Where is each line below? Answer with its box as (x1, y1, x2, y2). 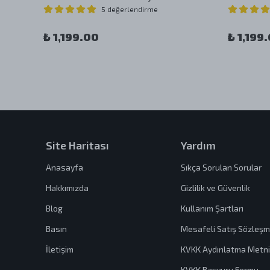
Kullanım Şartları (180, 203, 243, 213)
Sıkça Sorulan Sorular (180, 162, 262, 172)
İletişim (46, 244, 74, 254)
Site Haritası (46, 139, 109, 152)
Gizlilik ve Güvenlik (180, 183, 250, 193)
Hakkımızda (46, 183, 89, 193)
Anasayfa (46, 162, 83, 172)
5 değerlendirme (101, 5, 158, 13)
